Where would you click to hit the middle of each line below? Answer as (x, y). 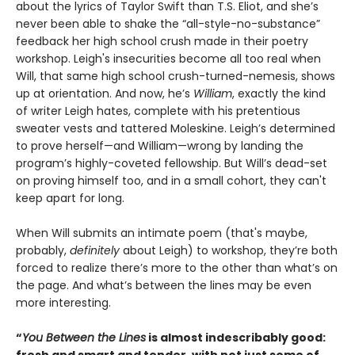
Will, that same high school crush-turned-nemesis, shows (176, 76)
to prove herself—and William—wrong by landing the (160, 145)
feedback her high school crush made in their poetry (162, 41)
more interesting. (63, 302)
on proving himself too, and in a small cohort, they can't (171, 180)
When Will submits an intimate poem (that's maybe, (162, 233)
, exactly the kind (279, 93)
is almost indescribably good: (236, 337)
